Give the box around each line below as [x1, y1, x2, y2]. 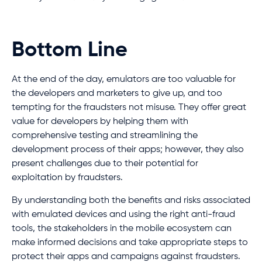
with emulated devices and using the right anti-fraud [12, 209, 235, 219]
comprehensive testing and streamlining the [12, 131, 198, 141]
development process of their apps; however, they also [12, 145, 244, 155]
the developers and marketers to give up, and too [12, 89, 222, 99]
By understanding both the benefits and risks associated [12, 195, 250, 205]
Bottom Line [12, 40, 127, 61]
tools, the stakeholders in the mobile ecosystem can [12, 223, 232, 233]
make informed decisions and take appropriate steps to [12, 237, 248, 247]
